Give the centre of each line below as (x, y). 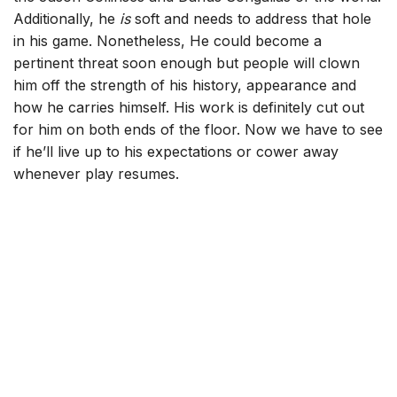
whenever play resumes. (97, 174)
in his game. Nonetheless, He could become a (168, 41)
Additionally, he (67, 19)
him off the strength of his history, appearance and (185, 86)
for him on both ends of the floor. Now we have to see (198, 130)
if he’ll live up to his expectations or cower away (176, 152)
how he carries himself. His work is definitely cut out (189, 108)
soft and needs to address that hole (251, 19)
